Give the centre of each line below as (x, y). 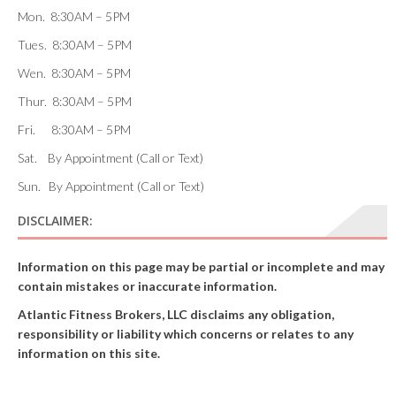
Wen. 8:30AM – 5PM (74, 72)
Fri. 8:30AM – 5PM (74, 129)
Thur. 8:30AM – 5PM (75, 101)
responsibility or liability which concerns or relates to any (186, 333)
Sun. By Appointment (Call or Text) (111, 186)
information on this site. (89, 353)
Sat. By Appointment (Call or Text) (110, 157)
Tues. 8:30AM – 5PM (75, 44)
